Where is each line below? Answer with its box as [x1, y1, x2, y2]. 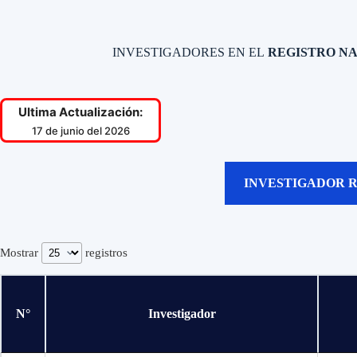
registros [82, 246, 127, 259]
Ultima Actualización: [18, 104, 143, 120]
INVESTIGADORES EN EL [112, 45, 265, 59]
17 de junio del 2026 [31, 124, 130, 137]
